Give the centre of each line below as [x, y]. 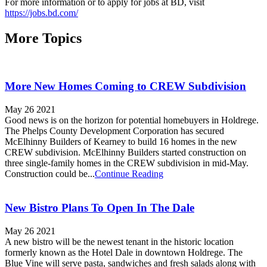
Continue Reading [129, 174]
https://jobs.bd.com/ [41, 13]
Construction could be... [50, 174]
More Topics [43, 38]
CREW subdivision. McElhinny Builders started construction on [125, 153]
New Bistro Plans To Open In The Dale [100, 207]
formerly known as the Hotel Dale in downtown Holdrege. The [124, 252]
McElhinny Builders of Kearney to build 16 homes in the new [121, 142]
